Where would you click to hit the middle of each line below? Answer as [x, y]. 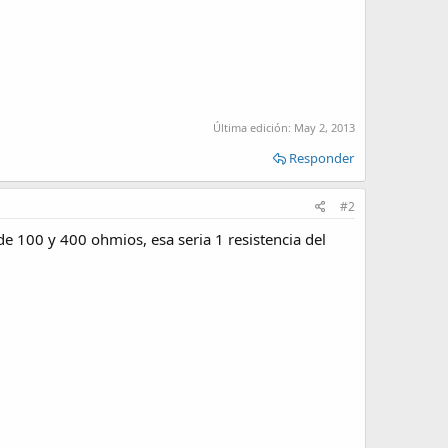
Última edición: [253, 128]
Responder [321, 158]
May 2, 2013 [324, 128]
